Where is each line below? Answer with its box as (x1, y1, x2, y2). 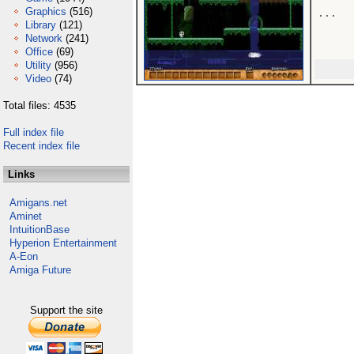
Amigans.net (9, 197, 67, 209)
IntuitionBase (9, 224, 70, 235)
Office (25, 46, 53, 58)
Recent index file (3, 140, 80, 152)
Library (25, 19, 56, 31)
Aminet (9, 210, 42, 222)
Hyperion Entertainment (9, 237, 117, 249)
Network (25, 32, 62, 44)
